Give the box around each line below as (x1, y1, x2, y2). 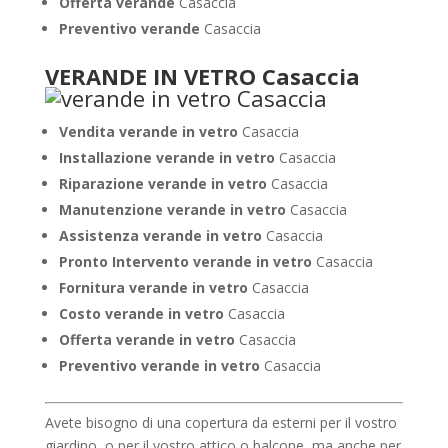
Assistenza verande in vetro (58, 226, 266, 245)
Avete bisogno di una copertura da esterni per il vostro (44, 413, 397, 432)
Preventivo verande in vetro (58, 356, 264, 375)
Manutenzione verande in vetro (58, 200, 290, 219)
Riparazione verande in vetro (58, 174, 271, 193)
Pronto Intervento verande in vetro (58, 252, 316, 271)
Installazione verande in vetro (58, 148, 279, 167)
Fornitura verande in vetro (58, 278, 252, 297)
